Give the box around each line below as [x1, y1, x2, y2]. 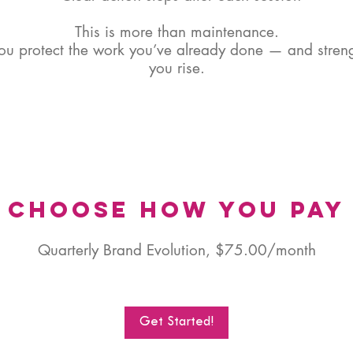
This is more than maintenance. [74, 22, 279, 42]
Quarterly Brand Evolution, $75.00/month [37, 240, 316, 260]
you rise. [148, 58, 205, 78]
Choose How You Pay [7, 195, 346, 224]
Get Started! [139, 317, 214, 328]
